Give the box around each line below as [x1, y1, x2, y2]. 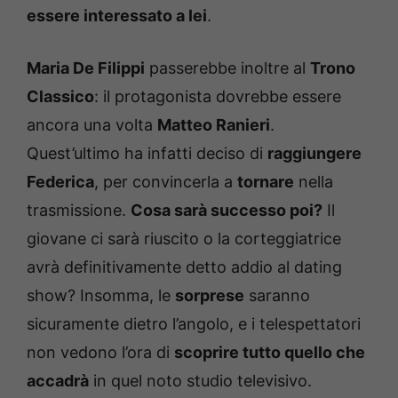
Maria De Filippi [27, 59, 145, 78]
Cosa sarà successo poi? [131, 201, 322, 220]
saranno [244, 286, 310, 306]
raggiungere [267, 144, 362, 163]
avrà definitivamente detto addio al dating [27, 258, 342, 277]
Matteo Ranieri [157, 115, 270, 135]
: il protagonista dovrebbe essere [94, 87, 341, 107]
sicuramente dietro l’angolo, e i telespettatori [27, 314, 361, 334]
